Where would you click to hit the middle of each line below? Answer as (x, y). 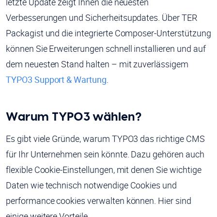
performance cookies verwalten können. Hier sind (99, 201)
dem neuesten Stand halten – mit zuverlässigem (97, 64)
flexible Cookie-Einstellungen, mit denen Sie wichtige (104, 170)
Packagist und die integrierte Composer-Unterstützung (108, 33)
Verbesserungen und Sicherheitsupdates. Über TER (101, 18)
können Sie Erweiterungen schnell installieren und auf (106, 49)
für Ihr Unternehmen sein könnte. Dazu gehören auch (105, 154)
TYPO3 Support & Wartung (56, 80)
